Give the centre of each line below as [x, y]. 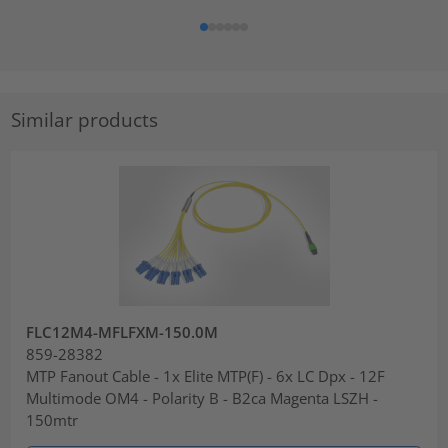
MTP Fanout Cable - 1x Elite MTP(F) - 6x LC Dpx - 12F [206, 376]
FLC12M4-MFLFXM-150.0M [122, 332]
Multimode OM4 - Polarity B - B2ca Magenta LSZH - [202, 398]
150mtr [52, 420]
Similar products [85, 120]
